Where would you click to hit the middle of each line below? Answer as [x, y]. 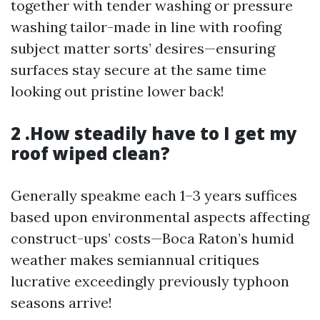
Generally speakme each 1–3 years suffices [154, 195]
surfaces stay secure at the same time [139, 70]
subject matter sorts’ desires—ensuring [143, 48]
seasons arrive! [61, 302]
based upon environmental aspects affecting [160, 217]
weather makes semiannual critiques [135, 260]
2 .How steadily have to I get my [154, 133]
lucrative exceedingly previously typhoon [150, 281]
